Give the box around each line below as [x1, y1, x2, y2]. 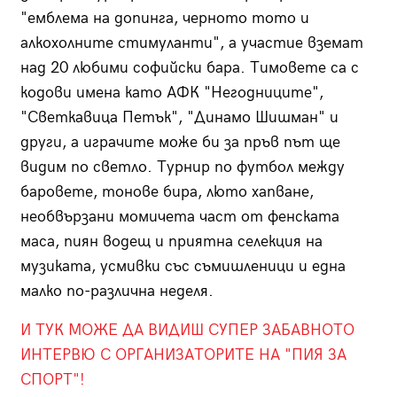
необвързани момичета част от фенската [19, 207, 339, 227]
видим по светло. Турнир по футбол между [19, 158, 345, 177]
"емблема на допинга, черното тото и [19, 9, 309, 28]
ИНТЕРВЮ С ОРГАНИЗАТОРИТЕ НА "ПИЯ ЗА [19, 346, 346, 365]
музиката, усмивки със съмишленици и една [19, 257, 346, 276]
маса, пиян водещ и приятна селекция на [19, 232, 323, 252]
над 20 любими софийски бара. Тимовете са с [19, 58, 359, 78]
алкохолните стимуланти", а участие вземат [19, 34, 363, 53]
